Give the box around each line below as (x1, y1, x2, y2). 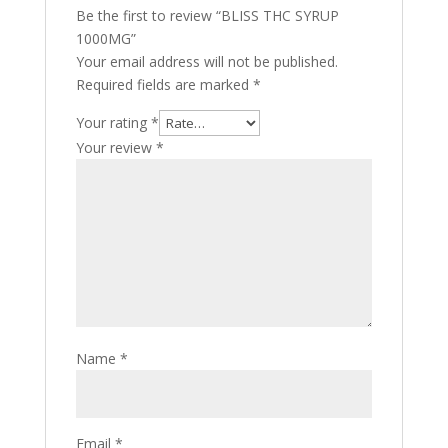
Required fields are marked (75, 75, 253, 94)
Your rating (75, 113, 151, 132)
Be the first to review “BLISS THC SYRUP (75, 6, 339, 25)
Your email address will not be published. (75, 52, 338, 71)
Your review (75, 138, 156, 157)
